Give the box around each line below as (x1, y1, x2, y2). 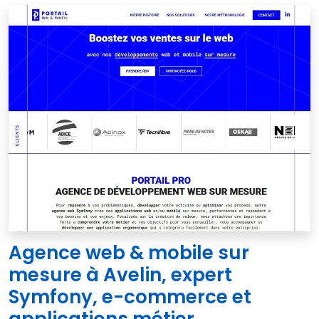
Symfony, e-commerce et (9, 283, 251, 310)
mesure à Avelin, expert (9, 261, 232, 288)
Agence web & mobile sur (9, 239, 249, 266)
